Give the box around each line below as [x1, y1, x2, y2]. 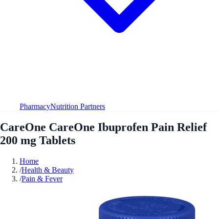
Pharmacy [20, 102, 50, 110]
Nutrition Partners [50, 102, 105, 110]
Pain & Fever [22, 174, 63, 183]
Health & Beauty [22, 165, 74, 174]
